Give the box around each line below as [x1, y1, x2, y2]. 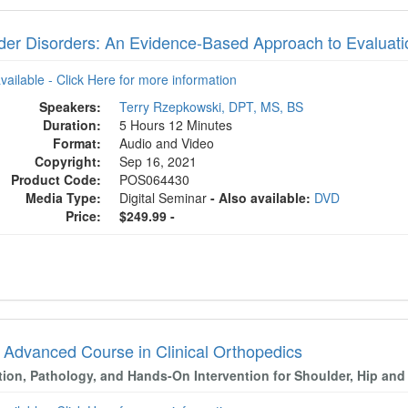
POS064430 [119, 170, 190, 189]
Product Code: [11, 170, 102, 189]
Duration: [43, 116, 102, 134]
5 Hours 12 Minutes [119, 116, 233, 134]
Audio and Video [119, 134, 215, 152]
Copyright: [35, 152, 102, 170]
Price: [66, 207, 102, 225]
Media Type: [25, 189, 102, 207]
